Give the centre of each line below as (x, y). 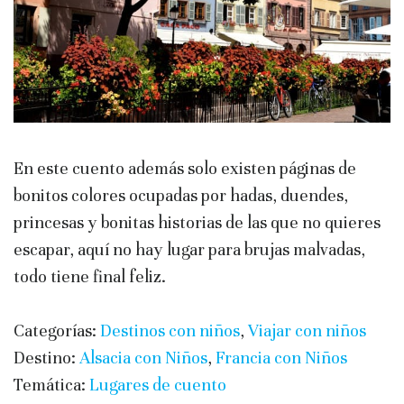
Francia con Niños (281, 358)
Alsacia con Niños (143, 358)
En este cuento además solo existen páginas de (185, 169)
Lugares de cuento (158, 385)
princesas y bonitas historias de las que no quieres (197, 223)
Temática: (51, 385)
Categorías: (57, 331)
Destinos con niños (170, 331)
